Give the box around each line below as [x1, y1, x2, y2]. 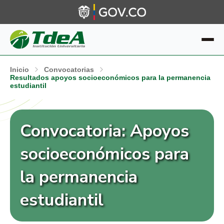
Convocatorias [44, 65, 94, 73]
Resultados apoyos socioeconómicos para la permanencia [10, 73, 210, 81]
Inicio [10, 65, 29, 73]
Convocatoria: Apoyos [20, 119, 189, 142]
